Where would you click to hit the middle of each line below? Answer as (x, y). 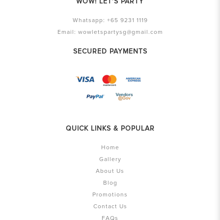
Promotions (110, 195)
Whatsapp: (90, 21)
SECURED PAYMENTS (110, 52)
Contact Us (110, 207)
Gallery (110, 160)
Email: (68, 32)
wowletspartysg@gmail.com (120, 32)
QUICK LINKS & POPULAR (110, 129)
